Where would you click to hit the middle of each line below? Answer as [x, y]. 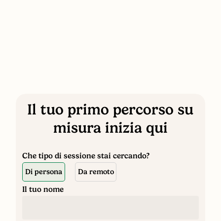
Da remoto [96, 171]
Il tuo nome [43, 189]
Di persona [44, 171]
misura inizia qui [110, 128]
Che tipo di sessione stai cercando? [86, 156]
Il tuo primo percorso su [110, 110]
